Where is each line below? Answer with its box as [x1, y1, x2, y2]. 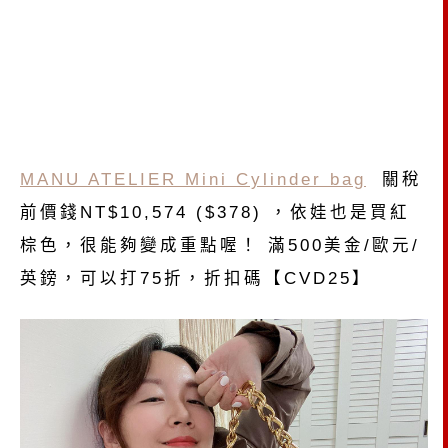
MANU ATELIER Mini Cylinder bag [20, 169, 366, 188]
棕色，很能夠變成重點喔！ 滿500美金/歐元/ [20, 235, 420, 254]
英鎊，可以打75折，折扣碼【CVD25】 [20, 268, 372, 287]
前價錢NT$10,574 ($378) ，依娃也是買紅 [20, 202, 410, 221]
